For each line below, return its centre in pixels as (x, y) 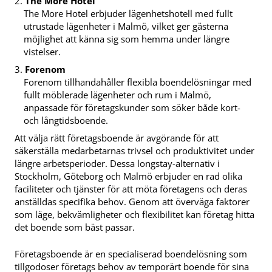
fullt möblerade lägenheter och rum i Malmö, (118, 95)
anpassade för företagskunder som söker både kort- (132, 108)
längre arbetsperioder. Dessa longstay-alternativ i (117, 164)
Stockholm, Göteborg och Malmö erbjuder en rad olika (128, 176)
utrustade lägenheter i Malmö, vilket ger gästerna (126, 26)
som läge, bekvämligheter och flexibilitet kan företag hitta (134, 215)
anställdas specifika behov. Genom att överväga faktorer (132, 202)
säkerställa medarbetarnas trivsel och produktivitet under (134, 151)
